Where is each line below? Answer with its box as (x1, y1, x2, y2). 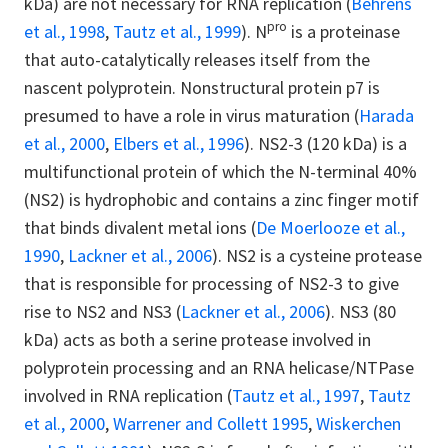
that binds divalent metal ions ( (24, 215, 256, 239)
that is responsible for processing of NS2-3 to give (24, 271, 399, 295)
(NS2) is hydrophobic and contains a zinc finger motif (24, 187, 419, 211)
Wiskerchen (316, 411, 401, 435)
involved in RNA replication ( (24, 383, 232, 407)
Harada (359, 103, 414, 127)
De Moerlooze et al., (256, 215, 405, 239)
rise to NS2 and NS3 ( (24, 299, 181, 323)
